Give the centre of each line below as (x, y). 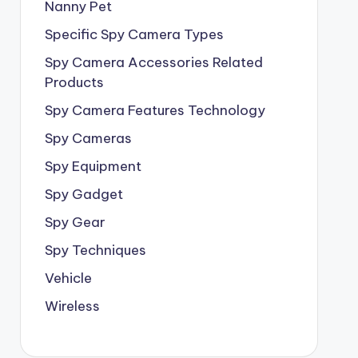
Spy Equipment (93, 166)
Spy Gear (75, 222)
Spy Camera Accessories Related (153, 62)
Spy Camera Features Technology (155, 110)
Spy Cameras (88, 138)
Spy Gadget (84, 194)
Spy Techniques (95, 250)
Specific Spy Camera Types (134, 34)
